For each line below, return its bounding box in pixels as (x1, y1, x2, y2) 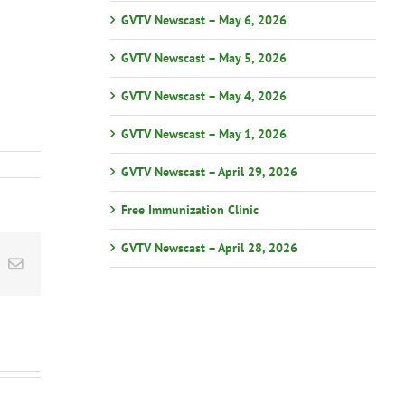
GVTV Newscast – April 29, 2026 (120, 164, 297, 181)
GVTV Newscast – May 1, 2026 (120, 126, 287, 143)
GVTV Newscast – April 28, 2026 (120, 240, 297, 257)
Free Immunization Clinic (120, 202, 259, 219)
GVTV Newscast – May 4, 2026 (120, 88, 287, 105)
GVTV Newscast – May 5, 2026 (120, 50, 287, 67)
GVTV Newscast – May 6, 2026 (120, 12, 287, 29)
